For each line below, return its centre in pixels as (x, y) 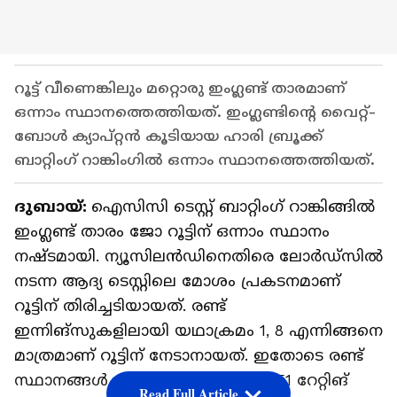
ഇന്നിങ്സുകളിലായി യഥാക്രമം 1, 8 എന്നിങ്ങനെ (198, 331)
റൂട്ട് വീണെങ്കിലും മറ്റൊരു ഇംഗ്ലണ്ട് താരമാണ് (180, 89)
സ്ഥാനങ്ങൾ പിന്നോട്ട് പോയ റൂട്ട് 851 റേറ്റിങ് (181, 381)
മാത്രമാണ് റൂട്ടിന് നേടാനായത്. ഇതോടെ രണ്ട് (189, 356)
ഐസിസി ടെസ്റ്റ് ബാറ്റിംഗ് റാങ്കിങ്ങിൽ (233, 207)
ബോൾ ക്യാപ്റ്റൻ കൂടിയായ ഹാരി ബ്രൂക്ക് (168, 136)
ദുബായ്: (53, 207)
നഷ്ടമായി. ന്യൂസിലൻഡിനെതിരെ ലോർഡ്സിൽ (198, 257)
